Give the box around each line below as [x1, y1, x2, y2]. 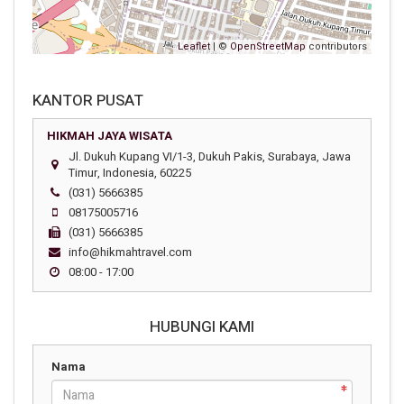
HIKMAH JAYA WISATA [47, 127, 172, 144]
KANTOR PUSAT [32, 89, 143, 112]
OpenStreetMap [230, 39, 306, 54]
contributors [306, 39, 367, 54]
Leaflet [178, 39, 210, 54]
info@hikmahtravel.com [69, 243, 192, 261]
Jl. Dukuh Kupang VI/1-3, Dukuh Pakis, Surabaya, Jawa [69, 148, 351, 165]
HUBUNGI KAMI [150, 316, 254, 338]
